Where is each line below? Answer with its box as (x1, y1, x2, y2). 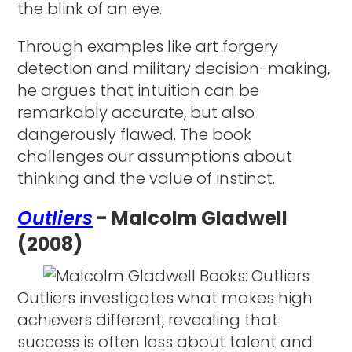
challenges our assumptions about (17, 145, 293, 167)
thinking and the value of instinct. (17, 167, 276, 189)
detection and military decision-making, (17, 57, 331, 79)
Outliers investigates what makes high (17, 286, 313, 309)
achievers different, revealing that (17, 308, 279, 331)
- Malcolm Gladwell (93, 204, 288, 231)
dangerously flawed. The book (17, 123, 252, 145)
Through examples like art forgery (17, 35, 279, 57)
